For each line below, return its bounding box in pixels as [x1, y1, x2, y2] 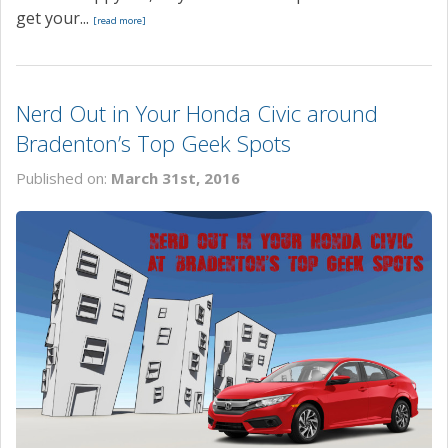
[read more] [93, 13, 146, 27]
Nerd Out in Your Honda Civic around [16, 97, 378, 128]
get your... [16, 6, 93, 29]
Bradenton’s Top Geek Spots [16, 127, 291, 158]
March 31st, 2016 [111, 167, 240, 188]
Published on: [16, 167, 111, 188]
